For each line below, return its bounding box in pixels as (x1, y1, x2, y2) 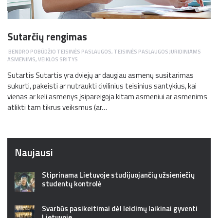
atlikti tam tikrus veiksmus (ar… (7, 101, 107, 113)
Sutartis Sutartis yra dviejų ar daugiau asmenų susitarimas (7, 69, 194, 81)
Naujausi (15, 145, 53, 160)
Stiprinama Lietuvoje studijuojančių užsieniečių (42, 169, 195, 181)
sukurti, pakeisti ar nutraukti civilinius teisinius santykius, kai (7, 80, 197, 91)
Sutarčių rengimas (7, 29, 87, 45)
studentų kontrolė (42, 178, 102, 189)
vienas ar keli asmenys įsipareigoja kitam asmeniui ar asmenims (7, 91, 207, 102)
